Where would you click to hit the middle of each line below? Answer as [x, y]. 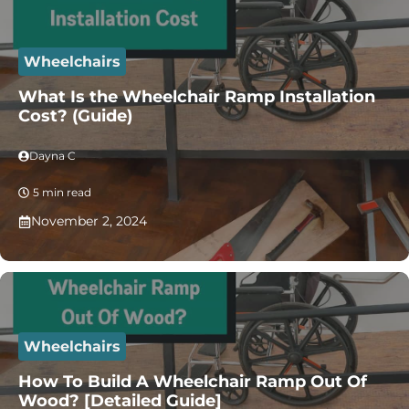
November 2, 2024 [89, 221]
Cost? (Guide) [75, 116]
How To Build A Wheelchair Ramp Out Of [193, 382]
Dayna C [52, 156]
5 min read [62, 192]
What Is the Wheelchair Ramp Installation [197, 97]
